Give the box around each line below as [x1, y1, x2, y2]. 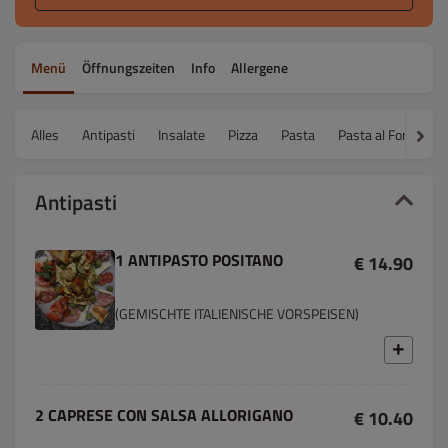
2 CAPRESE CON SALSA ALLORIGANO [35, 403, 293, 427]
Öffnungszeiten [82, 56, 175, 78]
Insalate [158, 123, 205, 145]
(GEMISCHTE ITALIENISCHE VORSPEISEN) [115, 303, 359, 324]
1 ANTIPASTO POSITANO [115, 248, 283, 272]
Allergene [231, 56, 288, 78]
